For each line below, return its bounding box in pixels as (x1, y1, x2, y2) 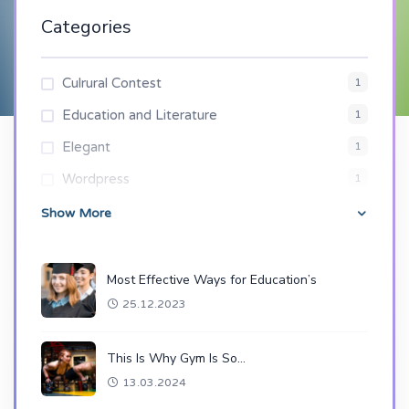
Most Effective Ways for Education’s (107, 270, 317, 288)
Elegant (62, 139, 110, 155)
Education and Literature (62, 107, 217, 123)
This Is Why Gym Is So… (107, 349, 246, 367)
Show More (41, 205, 111, 221)
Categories (41, 15, 131, 39)
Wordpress (62, 171, 130, 187)
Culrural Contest (62, 75, 162, 91)
